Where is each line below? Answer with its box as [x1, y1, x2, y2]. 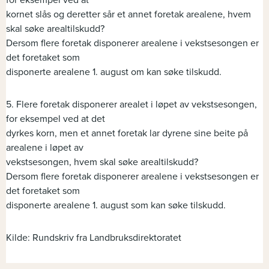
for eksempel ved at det [6, 113, 105, 125]
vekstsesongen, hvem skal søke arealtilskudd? [6, 156, 198, 169]
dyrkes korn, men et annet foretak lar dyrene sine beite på [6, 127, 248, 140]
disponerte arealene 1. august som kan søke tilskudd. [6, 199, 226, 212]
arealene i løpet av [6, 142, 83, 154]
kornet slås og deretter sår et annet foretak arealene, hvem [6, 8, 251, 21]
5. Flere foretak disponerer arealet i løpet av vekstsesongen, [6, 98, 257, 111]
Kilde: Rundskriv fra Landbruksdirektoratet [6, 232, 181, 244]
